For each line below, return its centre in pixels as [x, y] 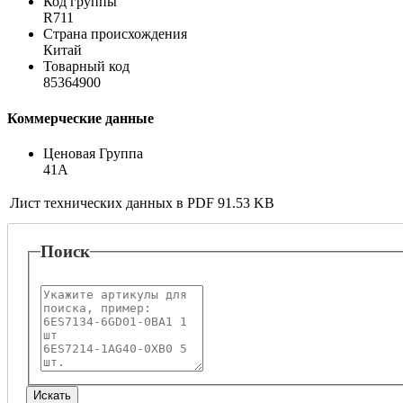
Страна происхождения [115, 34]
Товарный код [86, 67]
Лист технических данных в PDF [112, 203]
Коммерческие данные [81, 118]
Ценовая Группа [93, 153]
